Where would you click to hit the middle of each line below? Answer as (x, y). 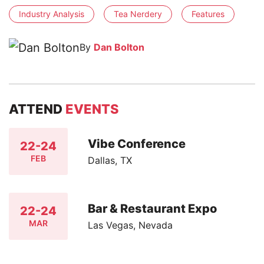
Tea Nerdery (138, 14)
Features (208, 14)
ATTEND (37, 109)
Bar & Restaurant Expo (153, 208)
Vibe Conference (137, 143)
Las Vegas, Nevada (131, 225)
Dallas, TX (110, 160)
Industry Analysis (52, 14)
